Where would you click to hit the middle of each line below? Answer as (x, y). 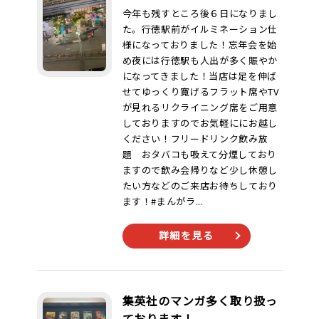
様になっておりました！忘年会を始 (199, 45)
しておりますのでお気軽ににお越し (200, 123)
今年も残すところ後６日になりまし (200, 13)
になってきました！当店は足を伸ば (199, 76)
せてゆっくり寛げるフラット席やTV (200, 91)
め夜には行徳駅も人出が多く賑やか (200, 60)
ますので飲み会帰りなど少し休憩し (200, 170)
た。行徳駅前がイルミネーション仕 (200, 29)
